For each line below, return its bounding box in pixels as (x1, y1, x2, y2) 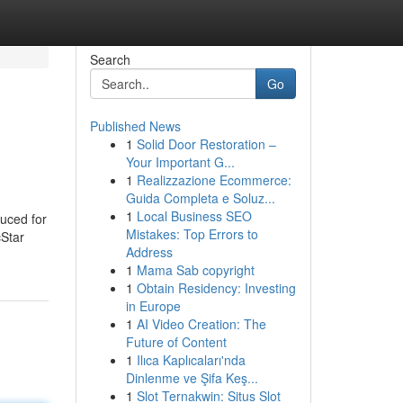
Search (89, 50, 130, 68)
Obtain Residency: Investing (136, 279, 296, 297)
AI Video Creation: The (136, 315, 266, 333)
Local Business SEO (136, 207, 252, 225)
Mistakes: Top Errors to (125, 225, 258, 243)
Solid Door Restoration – (136, 135, 276, 153)
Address (125, 243, 173, 261)
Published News (89, 117, 181, 135)
